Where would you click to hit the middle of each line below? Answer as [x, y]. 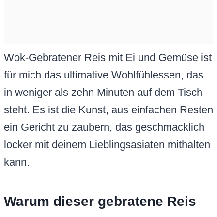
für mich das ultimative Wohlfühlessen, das [104, 75]
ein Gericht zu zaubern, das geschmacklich [104, 127]
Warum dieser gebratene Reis [100, 201]
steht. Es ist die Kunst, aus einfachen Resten [108, 110]
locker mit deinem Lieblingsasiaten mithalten [107, 145]
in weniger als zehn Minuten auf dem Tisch [103, 93]
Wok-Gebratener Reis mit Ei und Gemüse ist [108, 58]
